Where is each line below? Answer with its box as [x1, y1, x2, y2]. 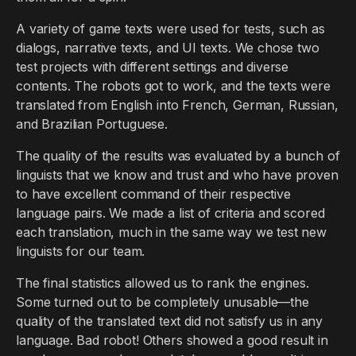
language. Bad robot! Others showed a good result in [16, 332, 328, 348]
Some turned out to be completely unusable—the [16, 294, 309, 310]
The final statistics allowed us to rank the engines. [16, 275, 309, 291]
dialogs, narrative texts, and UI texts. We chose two [16, 40, 319, 56]
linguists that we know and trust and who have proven [16, 167, 339, 183]
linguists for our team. [16, 243, 145, 259]
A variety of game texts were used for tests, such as [16, 21, 325, 37]
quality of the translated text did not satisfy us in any [16, 313, 323, 329]
